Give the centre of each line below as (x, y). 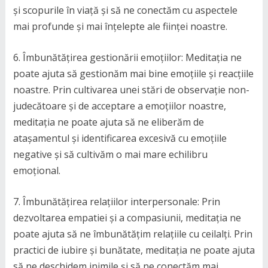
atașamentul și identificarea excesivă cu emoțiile (120, 138)
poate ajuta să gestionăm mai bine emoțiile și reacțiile (133, 73)
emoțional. (36, 170)
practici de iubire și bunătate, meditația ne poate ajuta (134, 250)
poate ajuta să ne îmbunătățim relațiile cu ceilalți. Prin (133, 234)
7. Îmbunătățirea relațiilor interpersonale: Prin (116, 201)
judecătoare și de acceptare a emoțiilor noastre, (119, 106)
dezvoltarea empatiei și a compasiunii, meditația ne (127, 217)
